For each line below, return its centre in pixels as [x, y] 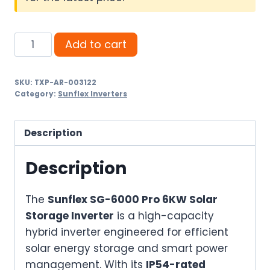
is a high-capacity [164, 215]
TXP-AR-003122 [65, 83]
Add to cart [96, 45]
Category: [36, 94]
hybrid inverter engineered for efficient [127, 232]
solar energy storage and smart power [127, 248]
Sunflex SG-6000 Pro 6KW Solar [133, 199]
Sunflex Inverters [93, 94]
